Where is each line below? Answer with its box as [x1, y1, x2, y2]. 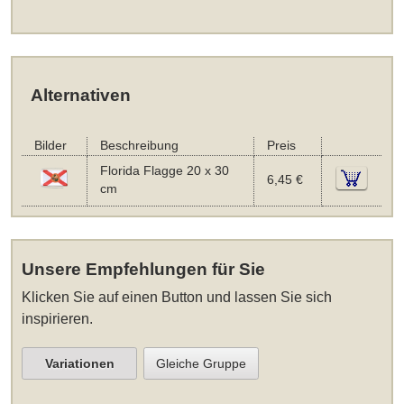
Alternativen [30, 86, 131, 106]
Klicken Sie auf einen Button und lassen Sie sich [22, 289, 333, 306]
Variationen [44, 356, 115, 372]
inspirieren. [22, 311, 94, 327]
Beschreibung [99, 139, 179, 153]
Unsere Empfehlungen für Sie [22, 260, 266, 280]
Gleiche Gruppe [156, 356, 247, 372]
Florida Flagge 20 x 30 [99, 164, 229, 179]
